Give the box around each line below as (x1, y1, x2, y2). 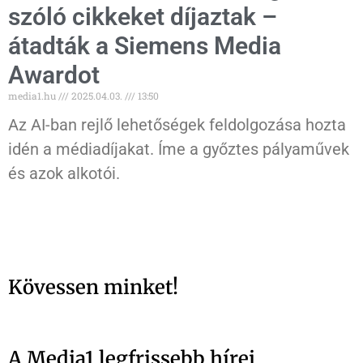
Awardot (8, 61, 100, 90)
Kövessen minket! (8, 275, 178, 301)
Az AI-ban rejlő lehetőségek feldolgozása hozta (8, 115, 346, 135)
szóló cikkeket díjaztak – (8, 2, 277, 32)
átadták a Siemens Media (8, 32, 281, 61)
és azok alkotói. (8, 164, 120, 184)
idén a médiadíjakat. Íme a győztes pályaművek (8, 139, 349, 160)
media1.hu (8, 89, 58, 103)
